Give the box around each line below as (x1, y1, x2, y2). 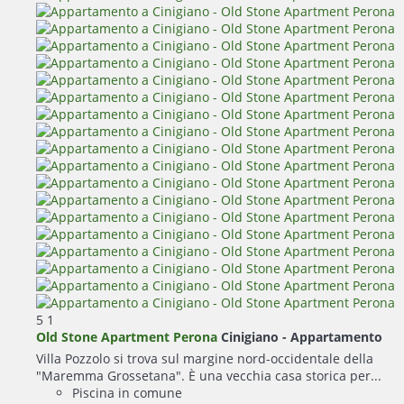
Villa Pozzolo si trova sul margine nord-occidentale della (36, 349, 373, 367)
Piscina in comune (72, 383, 182, 401)
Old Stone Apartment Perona (36, 327, 217, 345)
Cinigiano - (221, 327, 290, 345)
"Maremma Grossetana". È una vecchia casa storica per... (36, 366, 381, 384)
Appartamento (290, 327, 382, 345)
